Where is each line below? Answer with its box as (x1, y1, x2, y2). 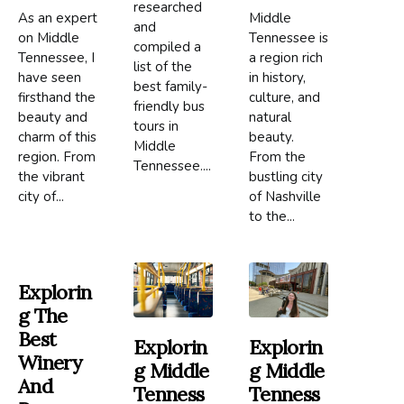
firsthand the (18, 87, 96, 106)
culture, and (249, 87, 321, 106)
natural (249, 107, 292, 126)
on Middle (18, 28, 79, 47)
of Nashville (249, 187, 322, 206)
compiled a (133, 37, 202, 56)
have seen (18, 68, 81, 87)
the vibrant (18, 167, 85, 186)
